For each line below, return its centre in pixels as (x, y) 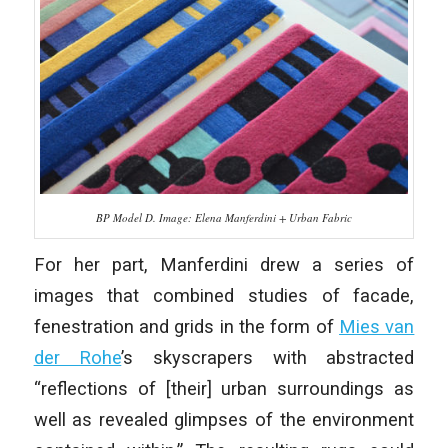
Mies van (377, 326)
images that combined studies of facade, (224, 295)
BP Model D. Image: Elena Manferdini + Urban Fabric (223, 217)
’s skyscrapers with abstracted (268, 357)
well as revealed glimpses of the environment (224, 419)
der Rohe (77, 357)
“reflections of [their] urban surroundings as (224, 388)
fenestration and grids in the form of (186, 326)
